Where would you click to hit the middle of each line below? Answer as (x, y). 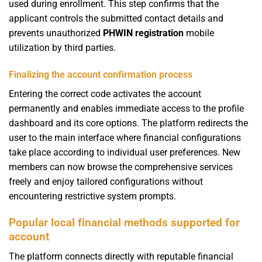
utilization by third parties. (62, 48)
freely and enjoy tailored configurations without (106, 181)
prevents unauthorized (56, 33)
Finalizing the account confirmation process (101, 74)
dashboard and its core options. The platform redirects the (128, 123)
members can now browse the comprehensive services (121, 167)
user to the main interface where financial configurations (125, 137)
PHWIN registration (143, 33)
